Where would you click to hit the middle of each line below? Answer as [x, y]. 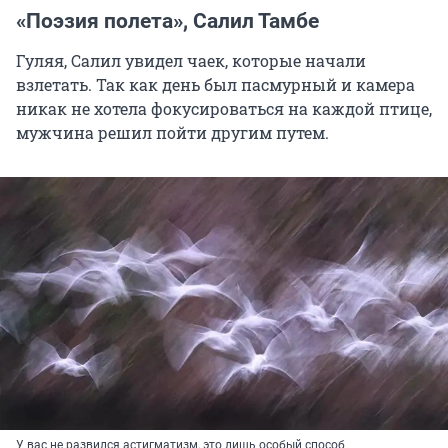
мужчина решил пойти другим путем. [172, 132]
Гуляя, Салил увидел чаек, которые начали [191, 60]
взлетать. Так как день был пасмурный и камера [215, 84]
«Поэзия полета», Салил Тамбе [167, 20]
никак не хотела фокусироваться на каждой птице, [224, 108]
